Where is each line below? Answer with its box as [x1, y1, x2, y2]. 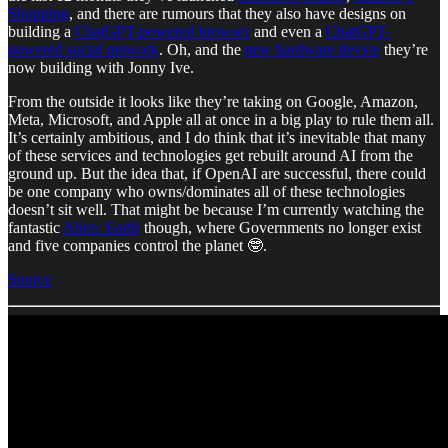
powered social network [8, 41, 159, 59]
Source [8, 271, 52, 289]
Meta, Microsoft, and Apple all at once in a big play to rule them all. [8, 111, 434, 129]
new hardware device [245, 41, 380, 59]
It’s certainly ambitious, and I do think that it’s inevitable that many [8, 129, 426, 147]
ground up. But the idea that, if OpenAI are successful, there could [8, 165, 426, 183]
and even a [250, 23, 326, 41]
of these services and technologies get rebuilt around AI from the [8, 147, 413, 165]
